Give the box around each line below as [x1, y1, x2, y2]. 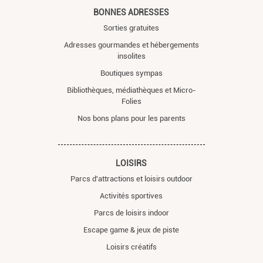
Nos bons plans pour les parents [77, 113, 186, 123]
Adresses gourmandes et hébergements [63, 40, 199, 49]
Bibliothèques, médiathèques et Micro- [66, 85, 196, 95]
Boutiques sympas [100, 68, 163, 77]
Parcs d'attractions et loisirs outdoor [70, 174, 193, 183]
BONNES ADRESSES [93, 7, 170, 17]
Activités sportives [100, 191, 163, 200]
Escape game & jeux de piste [83, 225, 180, 234]
